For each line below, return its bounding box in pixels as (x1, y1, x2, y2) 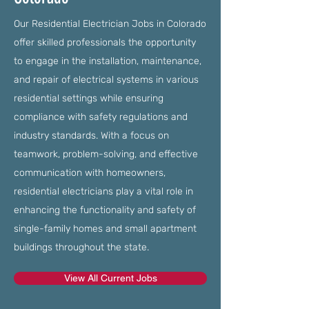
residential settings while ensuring (14, 92, 163, 104)
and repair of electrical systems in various (14, 74, 199, 86)
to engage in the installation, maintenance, (14, 55, 201, 67)
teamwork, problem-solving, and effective (14, 148, 198, 160)
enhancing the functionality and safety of (14, 204, 196, 216)
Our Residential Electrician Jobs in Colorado (14, 18, 206, 30)
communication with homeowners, (14, 167, 166, 179)
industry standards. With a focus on (14, 130, 169, 141)
